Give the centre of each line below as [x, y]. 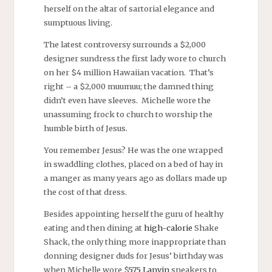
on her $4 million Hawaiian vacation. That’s [128, 73]
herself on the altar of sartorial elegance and [129, 9]
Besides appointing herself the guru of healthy [133, 213]
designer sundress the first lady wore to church [134, 59]
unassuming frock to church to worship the [128, 114]
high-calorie [168, 227]
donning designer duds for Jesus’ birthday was [133, 255]
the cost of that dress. [85, 192]
